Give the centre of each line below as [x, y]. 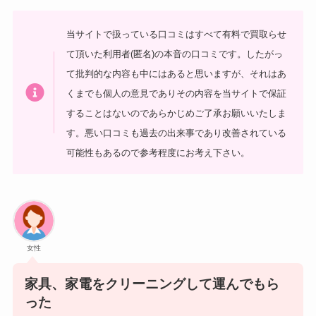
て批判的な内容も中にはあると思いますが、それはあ [177, 73]
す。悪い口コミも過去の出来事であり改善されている [177, 133]
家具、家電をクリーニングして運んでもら [152, 284]
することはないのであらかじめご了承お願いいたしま [177, 113]
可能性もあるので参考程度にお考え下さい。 [158, 152]
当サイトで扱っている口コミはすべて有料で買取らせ [177, 34]
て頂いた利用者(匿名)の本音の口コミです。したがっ [175, 54]
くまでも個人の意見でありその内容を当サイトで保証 [177, 93]
